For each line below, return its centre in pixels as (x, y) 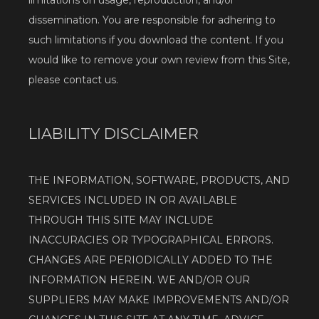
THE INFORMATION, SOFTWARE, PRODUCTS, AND (159, 181)
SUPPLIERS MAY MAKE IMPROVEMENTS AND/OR (159, 300)
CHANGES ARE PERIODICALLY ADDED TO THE (151, 260)
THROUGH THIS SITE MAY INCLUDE (121, 220)
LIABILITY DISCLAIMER (114, 133)
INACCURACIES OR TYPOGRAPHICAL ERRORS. (151, 240)
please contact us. (73, 80)
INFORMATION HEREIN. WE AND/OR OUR (139, 280)
